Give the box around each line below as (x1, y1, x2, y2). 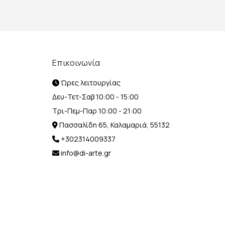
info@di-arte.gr (59, 148, 111, 158)
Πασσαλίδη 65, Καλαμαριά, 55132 (57, 120, 170, 130)
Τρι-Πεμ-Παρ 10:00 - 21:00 (52, 106, 142, 116)
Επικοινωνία (52, 57, 100, 68)
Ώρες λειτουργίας (59, 78, 121, 87)
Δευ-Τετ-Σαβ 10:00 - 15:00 (52, 92, 139, 101)
